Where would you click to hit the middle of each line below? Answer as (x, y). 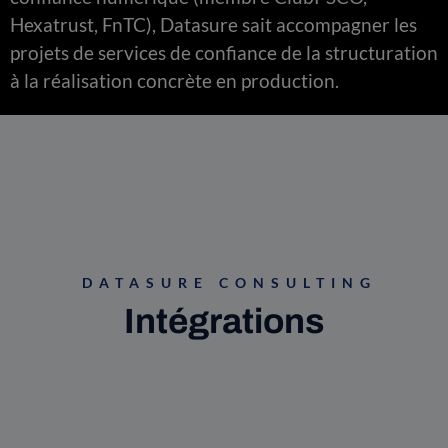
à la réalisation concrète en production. (174, 80)
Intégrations (224, 320)
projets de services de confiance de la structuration (224, 52)
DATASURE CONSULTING (229, 282)
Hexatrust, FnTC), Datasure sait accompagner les (213, 24)
